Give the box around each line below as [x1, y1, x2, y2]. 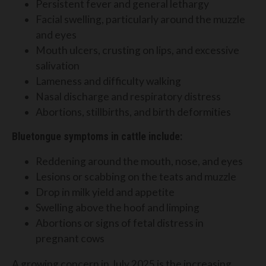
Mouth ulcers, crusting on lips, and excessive [36, 44, 239, 57]
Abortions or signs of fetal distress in [36, 216, 204, 229]
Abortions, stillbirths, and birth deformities [36, 106, 231, 119]
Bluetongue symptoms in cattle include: [12, 130, 182, 142]
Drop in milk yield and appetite [36, 185, 175, 198]
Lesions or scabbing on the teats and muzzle [36, 170, 236, 183]
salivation [36, 59, 80, 72]
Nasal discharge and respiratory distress [36, 90, 221, 103]
